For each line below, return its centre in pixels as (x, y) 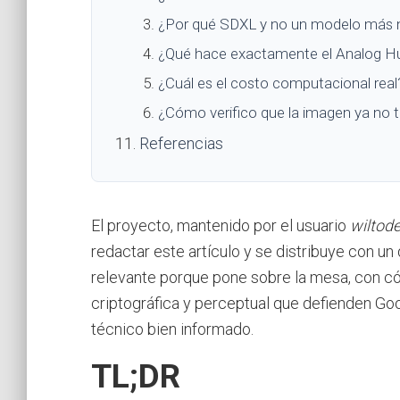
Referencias (181, 143)
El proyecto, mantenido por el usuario (221, 225)
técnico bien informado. (172, 329)
